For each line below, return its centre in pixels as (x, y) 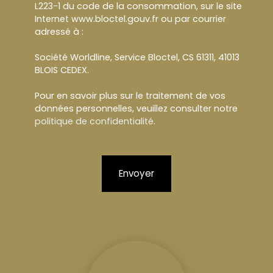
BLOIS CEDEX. (62, 70)
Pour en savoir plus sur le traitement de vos (130, 96)
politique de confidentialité (94, 122)
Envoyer (136, 174)
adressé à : (59, 32)
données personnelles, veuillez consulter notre (136, 109)
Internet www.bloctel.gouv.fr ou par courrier (130, 19)
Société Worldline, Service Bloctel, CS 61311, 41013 (137, 58)
